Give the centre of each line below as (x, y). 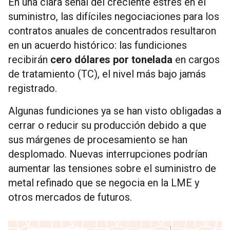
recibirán (29, 59)
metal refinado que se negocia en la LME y (104, 183)
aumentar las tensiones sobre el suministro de (112, 168)
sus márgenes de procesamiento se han (98, 139)
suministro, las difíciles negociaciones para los (114, 16)
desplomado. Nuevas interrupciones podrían (108, 154)
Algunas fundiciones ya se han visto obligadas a (115, 111)
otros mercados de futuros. (70, 197)
